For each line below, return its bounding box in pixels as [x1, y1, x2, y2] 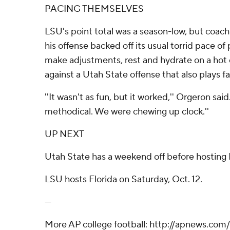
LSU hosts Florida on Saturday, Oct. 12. [45, 174, 202, 185]
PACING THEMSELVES [45, 3, 144, 15]
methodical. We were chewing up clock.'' [45, 106, 209, 118]
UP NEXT [45, 128, 84, 140]
